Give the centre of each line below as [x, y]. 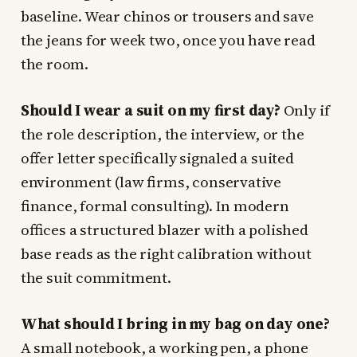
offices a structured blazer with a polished [164, 229]
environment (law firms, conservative [151, 181]
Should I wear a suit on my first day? [150, 110]
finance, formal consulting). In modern [155, 205]
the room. [54, 63]
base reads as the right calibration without [166, 253]
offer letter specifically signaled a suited [157, 157]
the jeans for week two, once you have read [168, 39]
